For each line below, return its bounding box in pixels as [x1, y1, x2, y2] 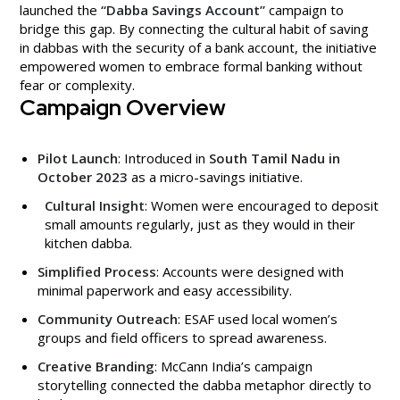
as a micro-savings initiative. [128, 167, 303, 186]
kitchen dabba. [45, 233, 132, 252]
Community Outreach [37, 309, 178, 328]
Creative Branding [37, 356, 154, 375]
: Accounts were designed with [156, 262, 344, 280]
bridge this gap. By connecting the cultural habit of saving [20, 19, 369, 37]
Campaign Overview [20, 92, 226, 122]
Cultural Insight [45, 196, 145, 214]
